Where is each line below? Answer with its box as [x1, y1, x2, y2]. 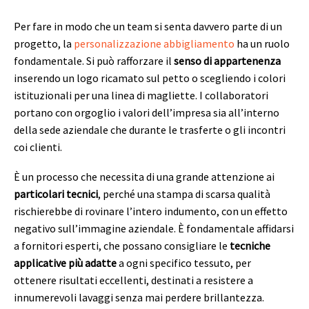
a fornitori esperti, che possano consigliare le [14, 238, 230, 252]
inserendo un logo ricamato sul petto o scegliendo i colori [14, 71, 286, 86]
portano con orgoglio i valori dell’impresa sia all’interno [14, 106, 279, 120]
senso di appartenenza [174, 54, 281, 68]
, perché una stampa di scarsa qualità [98, 186, 270, 201]
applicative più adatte [14, 255, 117, 270]
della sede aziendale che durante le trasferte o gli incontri [14, 123, 286, 137]
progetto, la [14, 37, 74, 51]
